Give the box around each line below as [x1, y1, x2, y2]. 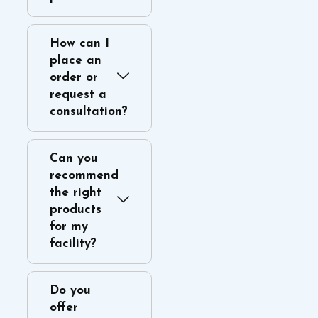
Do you [49, 284, 91, 297]
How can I [49, 37, 109, 50]
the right [49, 186, 102, 199]
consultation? [49, 105, 128, 118]
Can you [49, 152, 98, 165]
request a [49, 88, 106, 101]
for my [49, 220, 88, 233]
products [49, 203, 102, 216]
